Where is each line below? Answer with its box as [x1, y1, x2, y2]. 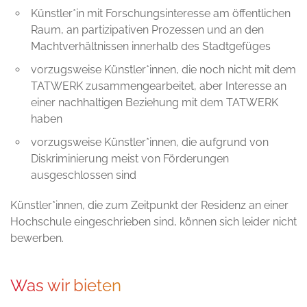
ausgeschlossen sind [31, 169, 136, 182]
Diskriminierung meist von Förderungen [31, 152, 229, 166]
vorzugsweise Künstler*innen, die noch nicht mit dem [31, 63, 296, 77]
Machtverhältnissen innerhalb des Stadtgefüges [31, 40, 271, 53]
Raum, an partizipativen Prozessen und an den [31, 23, 264, 37]
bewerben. [10, 232, 64, 245]
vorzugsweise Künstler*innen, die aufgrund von [31, 136, 269, 149]
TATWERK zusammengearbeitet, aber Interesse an [31, 79, 286, 93]
